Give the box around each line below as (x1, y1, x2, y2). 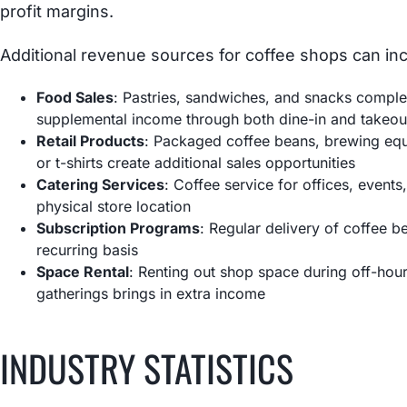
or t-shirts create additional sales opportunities (36, 153, 356, 172)
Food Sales (36, 87, 114, 106)
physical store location (36, 196, 192, 215)
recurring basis (36, 240, 139, 259)
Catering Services (36, 174, 165, 194)
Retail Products (36, 131, 145, 150)
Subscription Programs (36, 218, 201, 237)
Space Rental (36, 262, 130, 281)
